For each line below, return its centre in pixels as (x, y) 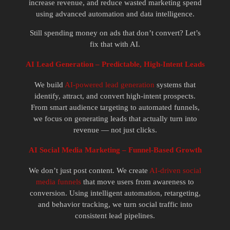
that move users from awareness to (138, 181)
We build (50, 84)
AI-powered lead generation (110, 84)
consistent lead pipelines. (115, 215)
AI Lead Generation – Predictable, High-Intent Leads (115, 64)
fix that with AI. (115, 44)
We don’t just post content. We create (89, 170)
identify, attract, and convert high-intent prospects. (115, 96)
